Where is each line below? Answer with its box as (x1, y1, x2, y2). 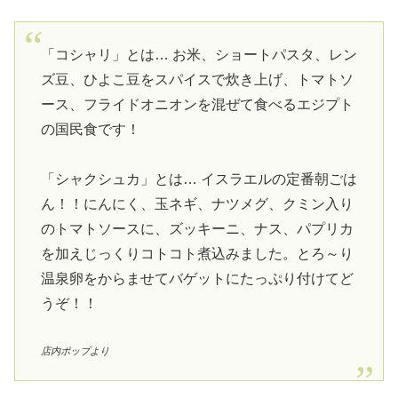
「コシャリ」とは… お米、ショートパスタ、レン (40, 46, 357, 62)
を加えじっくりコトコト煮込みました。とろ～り (40, 246, 354, 262)
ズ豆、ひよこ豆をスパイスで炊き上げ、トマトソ (40, 71, 354, 87)
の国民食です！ (40, 121, 140, 137)
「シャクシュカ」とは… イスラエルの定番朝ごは (40, 171, 357, 187)
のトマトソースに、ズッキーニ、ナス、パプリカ (40, 221, 354, 237)
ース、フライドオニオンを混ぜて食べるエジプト (40, 96, 354, 112)
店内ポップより (40, 346, 109, 357)
